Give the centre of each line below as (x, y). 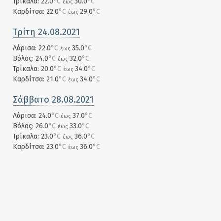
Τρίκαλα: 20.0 (33, 69)
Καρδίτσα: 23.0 (36, 147)
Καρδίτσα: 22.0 (36, 12)
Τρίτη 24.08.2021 (46, 32)
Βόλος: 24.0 (31, 58)
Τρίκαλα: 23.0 (33, 136)
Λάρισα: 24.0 (32, 116)
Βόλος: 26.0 (31, 126)
